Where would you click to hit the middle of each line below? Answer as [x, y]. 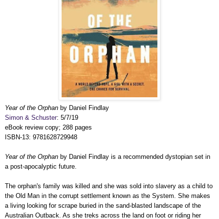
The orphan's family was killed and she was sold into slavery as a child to [109, 186]
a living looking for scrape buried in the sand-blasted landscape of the [103, 206]
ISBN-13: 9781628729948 [41, 137]
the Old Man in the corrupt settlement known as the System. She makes [108, 196]
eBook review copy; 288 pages [48, 127]
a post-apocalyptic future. [41, 166]
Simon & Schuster [31, 118]
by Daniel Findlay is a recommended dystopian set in [134, 157]
